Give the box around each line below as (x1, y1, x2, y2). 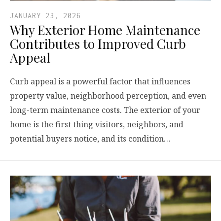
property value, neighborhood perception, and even (10, 90, 206, 101)
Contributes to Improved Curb (10, 35, 186, 52)
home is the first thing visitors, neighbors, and (10, 118, 184, 130)
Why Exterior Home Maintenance (10, 21, 200, 38)
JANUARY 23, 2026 (10, 11, 81, 20)
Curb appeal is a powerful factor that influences (10, 75, 190, 87)
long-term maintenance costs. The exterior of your (10, 104, 200, 115)
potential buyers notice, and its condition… (10, 133, 171, 144)
